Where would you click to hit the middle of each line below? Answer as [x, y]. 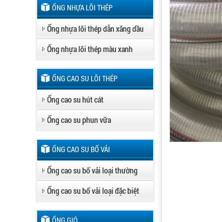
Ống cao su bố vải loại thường [92, 170]
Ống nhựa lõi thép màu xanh [90, 49]
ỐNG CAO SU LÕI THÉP [85, 78]
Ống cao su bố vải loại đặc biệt [93, 191]
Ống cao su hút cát [75, 99]
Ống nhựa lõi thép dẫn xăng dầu [95, 28]
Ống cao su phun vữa [79, 120]
